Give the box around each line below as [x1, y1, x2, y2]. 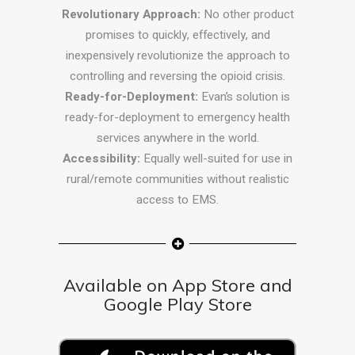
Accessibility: [63, 150, 140, 168]
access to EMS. [136, 191, 219, 209]
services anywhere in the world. [96, 129, 259, 147]
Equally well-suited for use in [140, 150, 292, 168]
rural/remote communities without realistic [66, 170, 289, 189]
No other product [200, 6, 294, 24]
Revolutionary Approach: [61, 6, 200, 24]
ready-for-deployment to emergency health [65, 109, 290, 127]
